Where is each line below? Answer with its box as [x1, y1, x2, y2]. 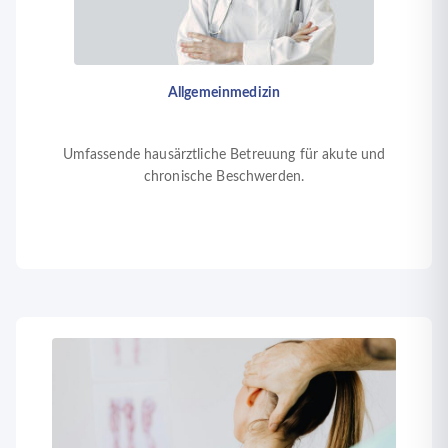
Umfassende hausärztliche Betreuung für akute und [62, 147, 386, 162]
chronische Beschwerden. [143, 169, 305, 184]
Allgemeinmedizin [167, 85, 281, 100]
